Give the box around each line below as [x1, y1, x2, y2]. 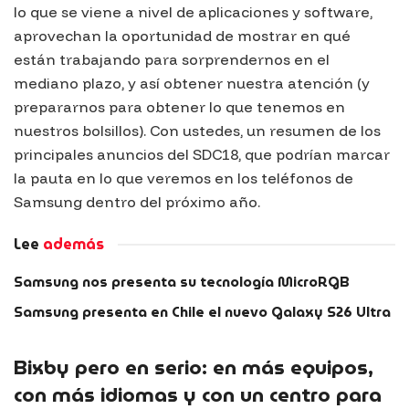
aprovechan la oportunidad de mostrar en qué [14, 26, 351, 45]
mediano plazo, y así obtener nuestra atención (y [14, 73, 370, 92]
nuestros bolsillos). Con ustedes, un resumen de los [14, 121, 381, 140]
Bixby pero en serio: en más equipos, [14, 351, 373, 384]
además [43, 232, 104, 256]
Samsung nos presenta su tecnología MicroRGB [14, 270, 350, 293]
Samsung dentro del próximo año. [14, 192, 260, 211]
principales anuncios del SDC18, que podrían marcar [14, 144, 390, 163]
